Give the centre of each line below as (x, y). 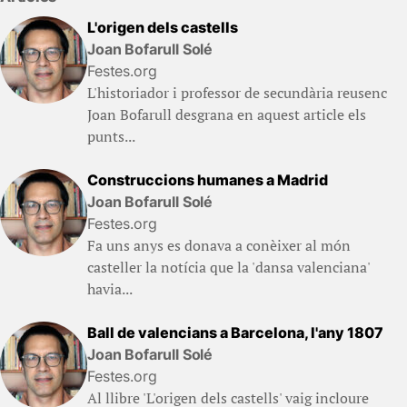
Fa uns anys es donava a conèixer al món (219, 245)
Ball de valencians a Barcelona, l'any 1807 (235, 333)
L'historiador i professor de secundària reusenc (237, 93)
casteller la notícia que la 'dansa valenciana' (228, 267)
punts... (111, 136)
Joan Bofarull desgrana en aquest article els (227, 114)
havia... (110, 289)
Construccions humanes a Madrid (208, 180)
